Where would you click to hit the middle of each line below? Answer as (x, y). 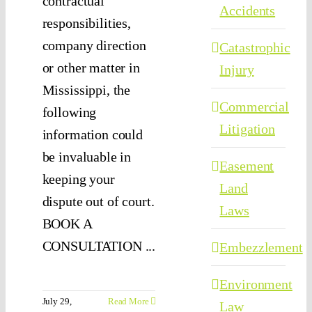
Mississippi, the (86, 90)
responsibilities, (87, 23)
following (69, 112)
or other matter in (91, 68)
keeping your (78, 179)
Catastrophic (255, 48)
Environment (256, 284)
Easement (247, 166)
